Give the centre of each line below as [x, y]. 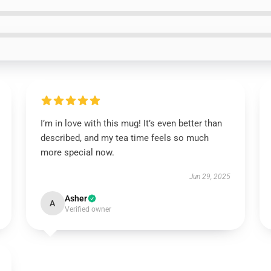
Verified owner [88, 209]
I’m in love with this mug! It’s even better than [131, 123]
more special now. [77, 152]
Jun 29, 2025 [210, 177]
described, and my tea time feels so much [124, 138]
